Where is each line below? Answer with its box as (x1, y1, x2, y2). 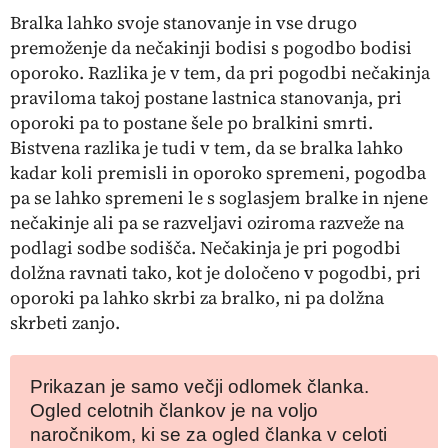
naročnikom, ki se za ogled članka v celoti (30, 424, 387, 445)
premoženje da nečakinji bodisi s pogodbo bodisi (10, 35, 412, 60)
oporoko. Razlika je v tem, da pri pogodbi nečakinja (10, 60, 430, 85)
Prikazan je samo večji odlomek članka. (30, 376, 369, 397)
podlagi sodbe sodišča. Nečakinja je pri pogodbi (10, 235, 401, 260)
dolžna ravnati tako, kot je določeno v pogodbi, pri (10, 260, 421, 285)
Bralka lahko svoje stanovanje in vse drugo (10, 10, 357, 35)
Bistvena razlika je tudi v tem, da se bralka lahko (10, 135, 403, 160)
